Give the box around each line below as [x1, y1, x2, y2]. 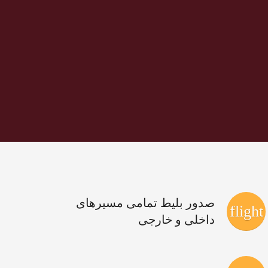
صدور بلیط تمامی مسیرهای [75, 196, 215, 210]
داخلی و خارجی [138, 213, 215, 227]
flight [229, 202, 263, 220]
